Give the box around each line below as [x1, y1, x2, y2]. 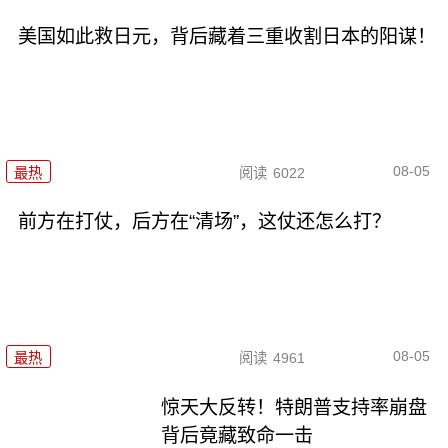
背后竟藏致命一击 [161, 424, 314, 446]
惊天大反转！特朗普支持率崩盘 [161, 396, 428, 418]
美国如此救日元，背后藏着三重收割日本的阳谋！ [17, 26, 436, 48]
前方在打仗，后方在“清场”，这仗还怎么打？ [17, 211, 391, 233]
